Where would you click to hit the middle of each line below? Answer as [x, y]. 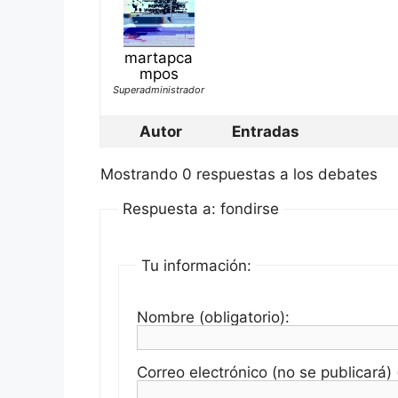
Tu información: [196, 265]
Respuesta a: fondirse [201, 209]
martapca [159, 58]
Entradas [266, 131]
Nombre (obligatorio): [213, 317]
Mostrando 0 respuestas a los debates [239, 174]
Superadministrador [159, 90]
